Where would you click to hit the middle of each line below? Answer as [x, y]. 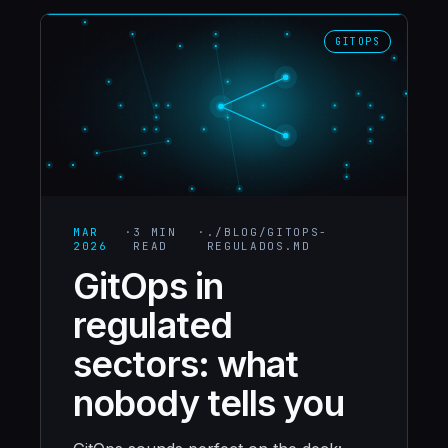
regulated [152, 325]
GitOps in [148, 286]
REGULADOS [245, 246]
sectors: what [186, 364]
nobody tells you [208, 403]
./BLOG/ [237, 232]
